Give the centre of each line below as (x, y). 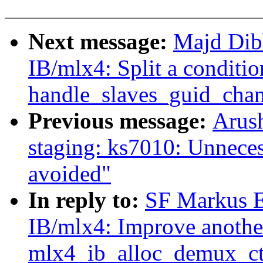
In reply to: (87, 200)
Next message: (101, 42)
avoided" (70, 174)
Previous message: (120, 121)
